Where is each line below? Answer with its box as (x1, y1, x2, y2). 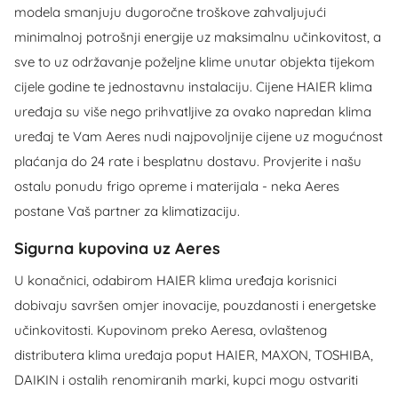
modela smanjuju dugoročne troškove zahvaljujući (14, 3, 326, 20)
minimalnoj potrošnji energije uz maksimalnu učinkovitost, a (14, 28, 381, 45)
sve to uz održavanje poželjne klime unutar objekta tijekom (14, 52, 375, 70)
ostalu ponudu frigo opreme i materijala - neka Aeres (14, 177, 339, 195)
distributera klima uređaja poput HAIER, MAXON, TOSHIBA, (14, 346, 373, 363)
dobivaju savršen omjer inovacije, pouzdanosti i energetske (14, 296, 376, 314)
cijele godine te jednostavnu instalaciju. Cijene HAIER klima (14, 77, 372, 95)
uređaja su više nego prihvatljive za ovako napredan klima (14, 102, 371, 120)
